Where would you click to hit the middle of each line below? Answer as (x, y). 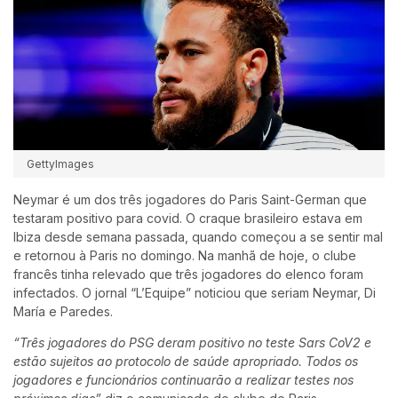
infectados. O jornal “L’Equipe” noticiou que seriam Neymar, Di (195, 292)
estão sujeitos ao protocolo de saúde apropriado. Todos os (186, 361)
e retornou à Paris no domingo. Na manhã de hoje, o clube (185, 255)
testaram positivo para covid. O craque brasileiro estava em (188, 218)
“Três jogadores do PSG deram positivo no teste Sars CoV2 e (192, 342)
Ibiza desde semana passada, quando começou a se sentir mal (198, 236)
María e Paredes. (63, 311)
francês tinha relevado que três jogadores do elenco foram (188, 274)
